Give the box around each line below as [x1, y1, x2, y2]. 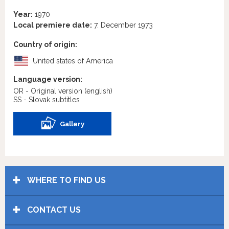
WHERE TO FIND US [25, 175, 106, 185]
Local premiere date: [13, 20, 92, 29]
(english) [84, 86, 112, 95]
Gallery [60, 120, 84, 128]
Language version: [13, 75, 82, 83]
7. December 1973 [92, 20, 153, 29]
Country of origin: [13, 40, 77, 49]
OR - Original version [13, 86, 84, 95]
